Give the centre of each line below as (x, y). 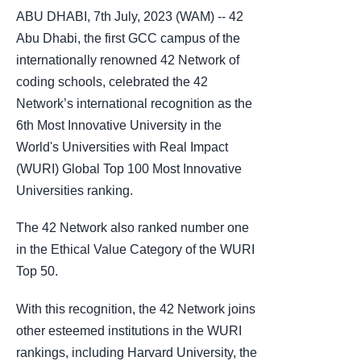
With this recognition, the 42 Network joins (136, 309)
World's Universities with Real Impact (122, 147)
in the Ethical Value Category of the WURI (135, 250)
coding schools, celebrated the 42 (112, 82)
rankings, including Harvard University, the (137, 352)
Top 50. (40, 272)
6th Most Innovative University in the (119, 126)
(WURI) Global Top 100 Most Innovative (129, 169)
